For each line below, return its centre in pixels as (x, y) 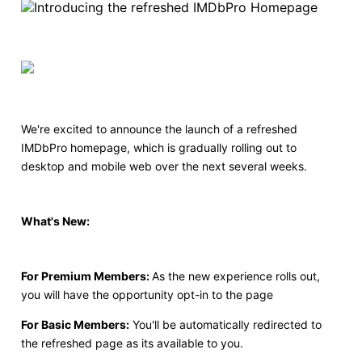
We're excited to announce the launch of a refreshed (159, 128)
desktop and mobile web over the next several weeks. (164, 166)
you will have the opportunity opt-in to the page (147, 294)
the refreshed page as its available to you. (132, 343)
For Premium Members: (86, 276)
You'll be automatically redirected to (225, 324)
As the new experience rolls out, (236, 276)
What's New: (55, 221)
